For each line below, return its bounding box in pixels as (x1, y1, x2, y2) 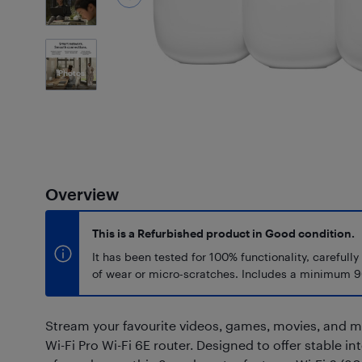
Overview (45, 184, 119, 204)
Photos (57, 68, 85, 78)
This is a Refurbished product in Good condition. (92, 226, 355, 240)
